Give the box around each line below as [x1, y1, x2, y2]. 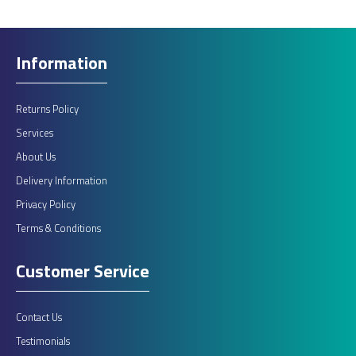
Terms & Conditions [16, 220, 101, 236]
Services [16, 125, 53, 141]
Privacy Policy [16, 196, 75, 212]
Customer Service [16, 257, 149, 284]
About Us [16, 149, 56, 164]
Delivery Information [16, 172, 107, 188]
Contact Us [16, 309, 62, 325]
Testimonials [16, 333, 70, 349]
